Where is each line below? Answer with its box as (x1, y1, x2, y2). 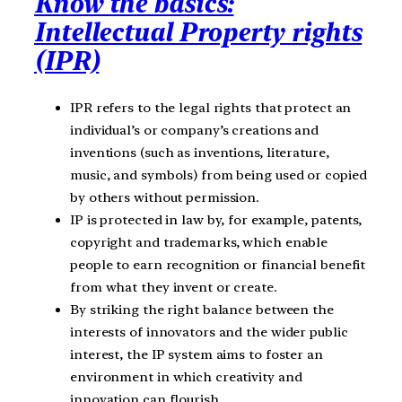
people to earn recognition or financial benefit (70, 256, 366, 273)
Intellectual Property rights (34, 17, 363, 48)
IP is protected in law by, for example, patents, (70, 211, 363, 228)
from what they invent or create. (70, 278, 277, 295)
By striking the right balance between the (70, 301, 334, 318)
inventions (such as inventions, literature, (70, 144, 329, 161)
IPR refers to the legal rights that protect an (70, 99, 352, 116)
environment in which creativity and (70, 368, 302, 385)
